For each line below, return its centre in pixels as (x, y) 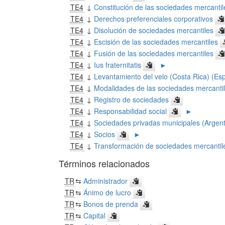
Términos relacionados (104, 163)
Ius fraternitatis (117, 65)
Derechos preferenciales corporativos (153, 18)
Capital (94, 215)
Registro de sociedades (131, 99)
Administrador (105, 181)
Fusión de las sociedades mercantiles (153, 53)
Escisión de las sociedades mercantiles (156, 41)
